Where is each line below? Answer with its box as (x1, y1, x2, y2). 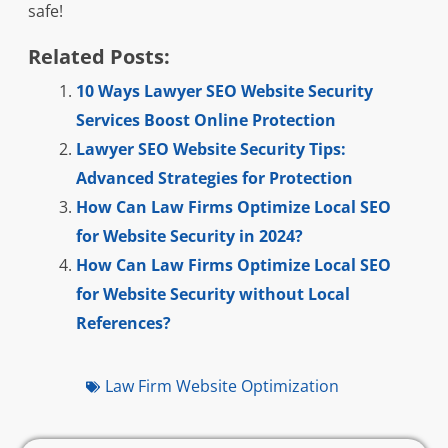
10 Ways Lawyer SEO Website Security (75, 80, 373, 103)
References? (75, 312, 171, 335)
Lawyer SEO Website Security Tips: (75, 138, 346, 161)
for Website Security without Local (75, 283, 350, 306)
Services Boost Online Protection (75, 109, 336, 132)
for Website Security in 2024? (75, 225, 303, 248)
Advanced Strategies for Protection (75, 167, 353, 190)
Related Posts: (27, 43, 170, 71)
